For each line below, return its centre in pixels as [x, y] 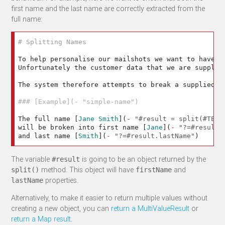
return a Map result [41, 219]
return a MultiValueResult [150, 208]
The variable [32, 159]
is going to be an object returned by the [143, 159]
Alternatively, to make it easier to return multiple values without [109, 198]
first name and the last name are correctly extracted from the [108, 9]
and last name [46, 136]
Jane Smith [99, 119]
